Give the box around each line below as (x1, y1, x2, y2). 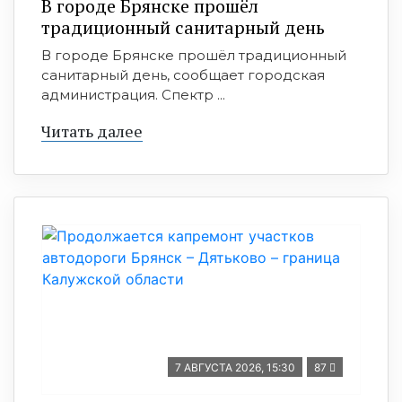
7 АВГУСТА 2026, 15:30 (175, 361, 295, 374)
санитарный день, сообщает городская (41, 66, 325, 83)
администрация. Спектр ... (41, 86, 225, 103)
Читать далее (41, 120, 143, 142)
